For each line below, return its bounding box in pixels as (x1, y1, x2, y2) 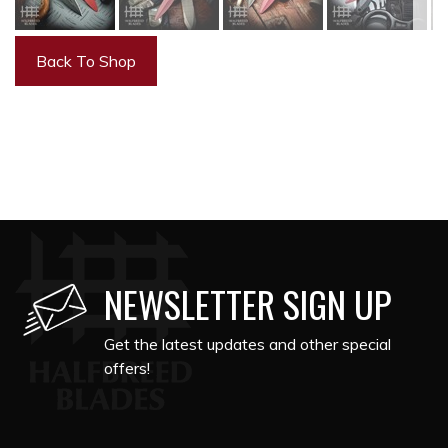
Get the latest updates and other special (104, 334, 391, 354)
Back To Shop (36, 51, 136, 71)
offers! (104, 358, 150, 378)
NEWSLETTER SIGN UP (104, 277, 391, 330)
